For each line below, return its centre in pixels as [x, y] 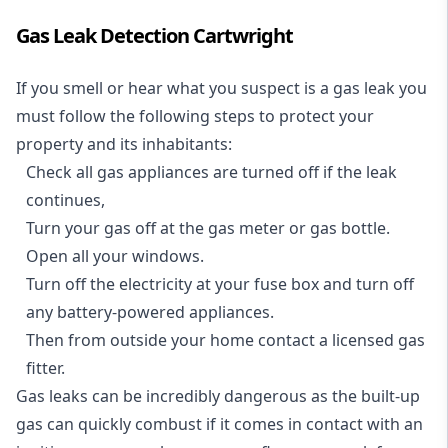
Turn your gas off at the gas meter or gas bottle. [208, 228]
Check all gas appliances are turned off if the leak [211, 172]
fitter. [45, 368]
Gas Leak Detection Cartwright [154, 35]
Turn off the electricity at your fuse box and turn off [220, 284]
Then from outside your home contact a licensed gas [225, 340]
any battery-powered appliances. [150, 312]
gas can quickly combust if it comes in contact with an [219, 424]
